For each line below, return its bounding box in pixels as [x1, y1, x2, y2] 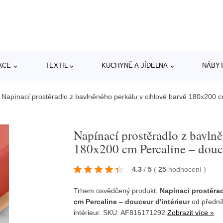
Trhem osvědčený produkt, [74, 187, 160, 195]
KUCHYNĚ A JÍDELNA [102, 62, 168, 69]
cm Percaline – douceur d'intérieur [74, 198, 190, 206]
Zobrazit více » [167, 209, 215, 217]
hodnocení [168, 165, 204, 173]
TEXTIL [45, 62, 68, 69]
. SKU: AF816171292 [99, 209, 168, 217]
